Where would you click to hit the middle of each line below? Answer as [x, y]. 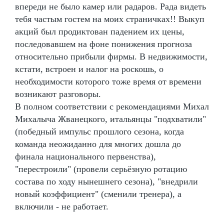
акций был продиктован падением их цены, [100, 31]
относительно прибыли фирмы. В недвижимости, [111, 56]
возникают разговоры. [58, 94]
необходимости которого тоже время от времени [108, 81]
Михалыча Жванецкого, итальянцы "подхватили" [110, 119]
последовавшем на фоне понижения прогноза [103, 44]
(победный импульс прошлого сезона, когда [99, 131]
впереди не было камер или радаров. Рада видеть [110, 6]
